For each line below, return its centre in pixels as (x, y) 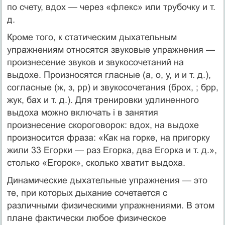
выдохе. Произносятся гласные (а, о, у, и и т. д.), (109, 75)
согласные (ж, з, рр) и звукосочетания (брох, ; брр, (113, 87)
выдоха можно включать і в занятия (82, 112)
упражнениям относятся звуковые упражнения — (111, 49)
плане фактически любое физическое (86, 218)
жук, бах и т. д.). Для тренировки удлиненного (103, 100)
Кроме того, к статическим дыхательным (92, 37)
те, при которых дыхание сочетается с (87, 193)
